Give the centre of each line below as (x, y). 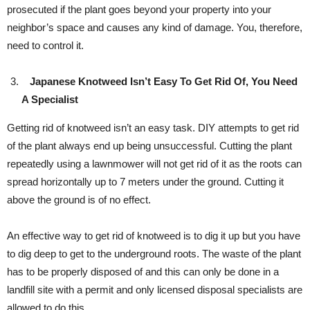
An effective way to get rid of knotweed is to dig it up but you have (154, 236)
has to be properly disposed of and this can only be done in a (143, 272)
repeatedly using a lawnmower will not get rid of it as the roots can (154, 164)
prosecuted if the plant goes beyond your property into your (139, 9)
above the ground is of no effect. (79, 200)
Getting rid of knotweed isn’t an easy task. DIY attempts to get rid (153, 128)
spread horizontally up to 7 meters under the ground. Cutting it (145, 182)
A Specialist (50, 99)
